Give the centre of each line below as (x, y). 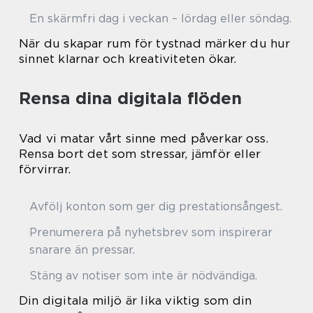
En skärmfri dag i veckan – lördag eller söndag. (160, 19)
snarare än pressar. (82, 250)
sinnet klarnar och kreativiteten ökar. (128, 59)
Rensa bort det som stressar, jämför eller (140, 154)
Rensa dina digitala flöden (130, 98)
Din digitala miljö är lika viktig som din (136, 300)
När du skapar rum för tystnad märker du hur (155, 43)
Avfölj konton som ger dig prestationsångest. (156, 206)
